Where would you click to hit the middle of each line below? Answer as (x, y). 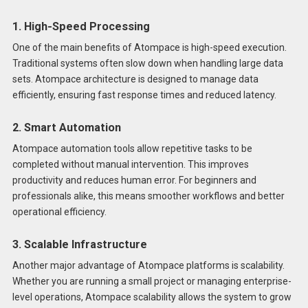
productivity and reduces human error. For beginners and (134, 180)
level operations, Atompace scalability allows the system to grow (152, 297)
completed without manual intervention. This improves (130, 165)
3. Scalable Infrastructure (79, 244)
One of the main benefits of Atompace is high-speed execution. (149, 48)
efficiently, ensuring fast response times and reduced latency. (144, 95)
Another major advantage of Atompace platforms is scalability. (148, 266)
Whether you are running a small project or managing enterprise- (152, 282)
